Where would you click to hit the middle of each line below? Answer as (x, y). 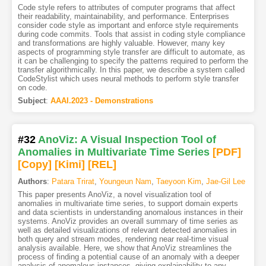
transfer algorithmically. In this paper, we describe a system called (131, 69)
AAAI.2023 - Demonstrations (102, 100)
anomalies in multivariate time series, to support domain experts (128, 204)
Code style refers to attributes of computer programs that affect (126, 7)
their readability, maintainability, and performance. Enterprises (123, 16)
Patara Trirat (73, 182)
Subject (31, 100)
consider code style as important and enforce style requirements (128, 25)
